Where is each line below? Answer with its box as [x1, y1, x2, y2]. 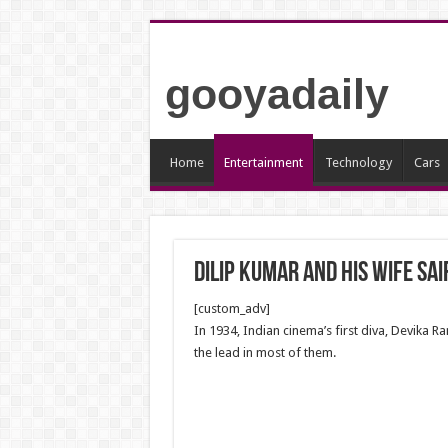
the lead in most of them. [193, 345, 336, 360]
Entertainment [223, 155, 303, 170]
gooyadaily [164, 70, 389, 118]
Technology [324, 155, 392, 170]
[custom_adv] [193, 301, 270, 316]
